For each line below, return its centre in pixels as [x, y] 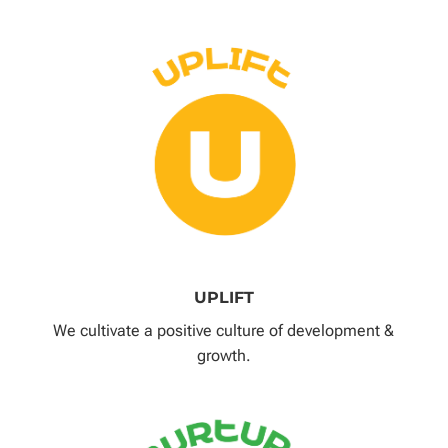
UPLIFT [223, 297]
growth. [223, 355]
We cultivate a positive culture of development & [224, 330]
